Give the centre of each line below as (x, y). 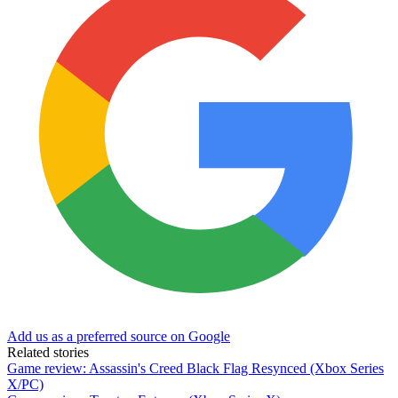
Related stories (48, 352)
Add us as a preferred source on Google (119, 336)
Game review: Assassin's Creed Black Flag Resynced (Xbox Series (195, 368)
